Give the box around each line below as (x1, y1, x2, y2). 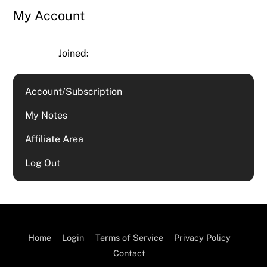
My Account (13, 7, 85, 23)
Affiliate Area (25, 133, 84, 145)
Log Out (25, 157, 61, 169)
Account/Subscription (25, 86, 123, 98)
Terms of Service (95, 232, 163, 243)
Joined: (58, 48, 92, 60)
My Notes (25, 110, 68, 122)
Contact (113, 247, 145, 258)
